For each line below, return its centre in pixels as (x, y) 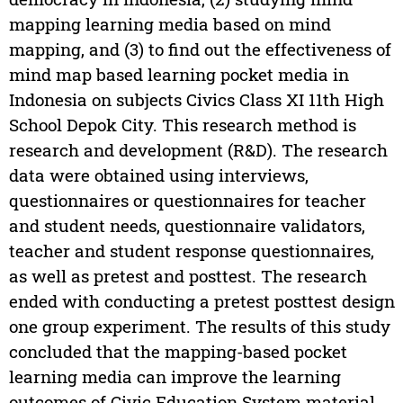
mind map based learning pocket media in (179, 75)
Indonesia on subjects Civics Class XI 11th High (196, 100)
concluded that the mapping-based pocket (178, 352)
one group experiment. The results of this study (199, 327)
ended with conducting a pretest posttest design (201, 301)
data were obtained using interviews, (158, 175)
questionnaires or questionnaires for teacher (187, 201)
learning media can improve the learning (175, 377)
